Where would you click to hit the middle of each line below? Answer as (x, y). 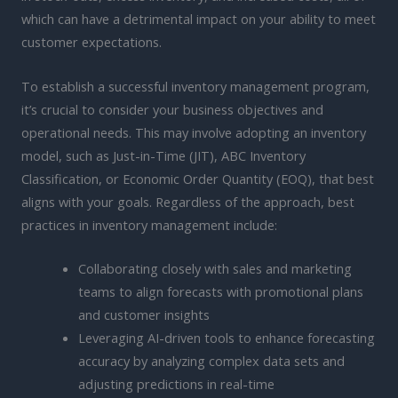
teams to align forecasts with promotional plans (220, 291)
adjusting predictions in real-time (176, 383)
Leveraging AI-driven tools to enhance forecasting (226, 337)
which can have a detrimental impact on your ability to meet (199, 19)
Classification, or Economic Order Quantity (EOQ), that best (198, 178)
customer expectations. (92, 42)
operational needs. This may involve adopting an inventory (194, 132)
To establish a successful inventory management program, (195, 86)
